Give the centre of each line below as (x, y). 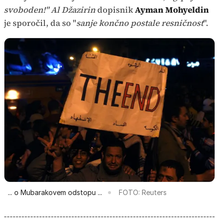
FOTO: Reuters (143, 192)
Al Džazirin (73, 10)
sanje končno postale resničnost (140, 23)
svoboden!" (26, 10)
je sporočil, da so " (40, 23)
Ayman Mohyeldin (172, 10)
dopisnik (115, 10)
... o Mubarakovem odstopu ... (55, 192)
